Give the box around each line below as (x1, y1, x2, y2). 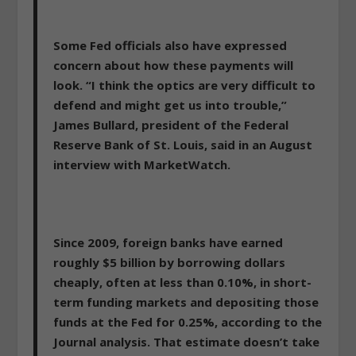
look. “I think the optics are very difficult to (53, 77, 316, 94)
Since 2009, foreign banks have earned (53, 234, 284, 251)
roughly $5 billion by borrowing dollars (53, 254, 286, 271)
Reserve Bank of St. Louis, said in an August (53, 137, 313, 153)
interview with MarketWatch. (53, 157, 231, 173)
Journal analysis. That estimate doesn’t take (53, 334, 320, 350)
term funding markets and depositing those (53, 294, 319, 311)
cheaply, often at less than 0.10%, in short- (53, 274, 312, 291)
